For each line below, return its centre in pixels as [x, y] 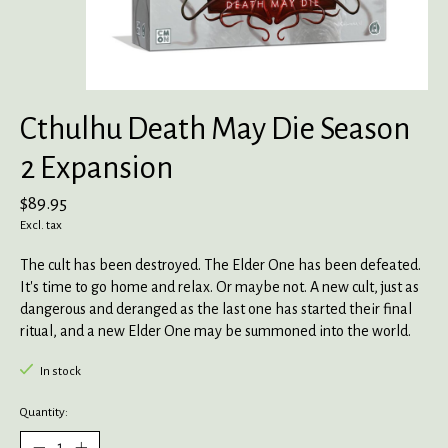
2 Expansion [96, 168]
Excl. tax [41, 225]
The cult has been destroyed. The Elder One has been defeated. [220, 265]
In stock [60, 371]
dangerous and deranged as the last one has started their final [216, 309]
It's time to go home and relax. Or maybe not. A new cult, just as [219, 287]
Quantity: [44, 412]
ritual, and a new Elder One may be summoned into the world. [215, 331]
